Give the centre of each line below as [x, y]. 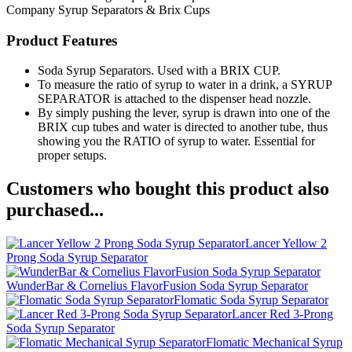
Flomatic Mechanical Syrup [274, 343]
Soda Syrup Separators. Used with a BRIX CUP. [159, 71]
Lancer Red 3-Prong [282, 314]
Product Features [62, 40]
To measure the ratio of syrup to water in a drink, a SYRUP [185, 85]
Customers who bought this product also [168, 189]
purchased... [55, 210]
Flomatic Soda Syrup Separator [251, 300]
